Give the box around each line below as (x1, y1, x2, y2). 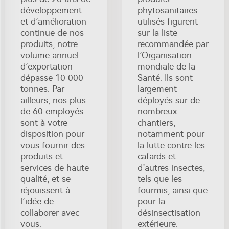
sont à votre (20, 117, 67, 128)
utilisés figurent (138, 16, 198, 27)
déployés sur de (138, 95, 200, 105)
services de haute (20, 162, 89, 173)
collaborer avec (20, 207, 79, 218)
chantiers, (138, 117, 175, 128)
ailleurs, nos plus (20, 95, 86, 105)
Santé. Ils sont (138, 72, 193, 83)
